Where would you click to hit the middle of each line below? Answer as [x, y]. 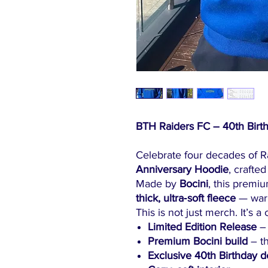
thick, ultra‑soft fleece [186, 198]
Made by [158, 184]
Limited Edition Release [202, 227]
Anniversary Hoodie [182, 169]
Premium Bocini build [198, 241]
